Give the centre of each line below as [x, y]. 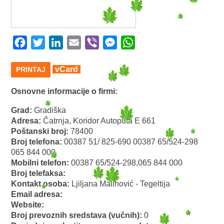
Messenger [137, 42]
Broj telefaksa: [38, 173]
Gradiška [50, 110]
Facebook [45, 42]
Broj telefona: [38, 142]
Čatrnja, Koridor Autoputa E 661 [99, 121]
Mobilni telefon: [41, 163]
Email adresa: [37, 194]
